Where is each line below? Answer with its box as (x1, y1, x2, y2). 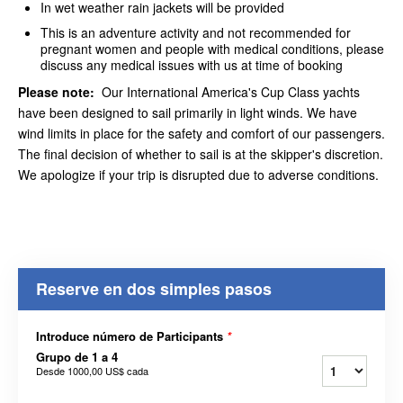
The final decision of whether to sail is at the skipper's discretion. (18, 145, 383, 163)
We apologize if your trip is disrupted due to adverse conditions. (18, 166, 379, 184)
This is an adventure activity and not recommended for (40, 23, 351, 41)
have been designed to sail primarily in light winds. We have (18, 103, 357, 121)
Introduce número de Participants (36, 327, 227, 345)
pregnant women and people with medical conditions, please (40, 40, 384, 58)
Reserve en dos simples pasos (36, 277, 272, 300)
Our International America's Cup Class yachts (98, 83, 360, 101)
